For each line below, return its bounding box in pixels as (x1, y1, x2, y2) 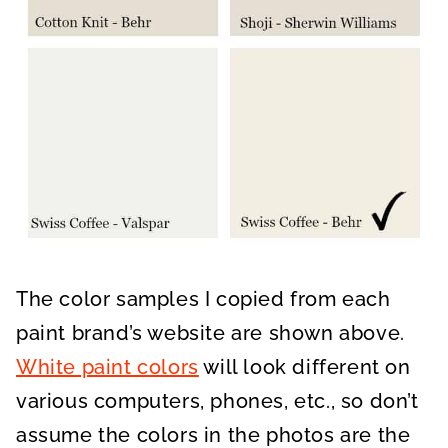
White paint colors (16, 355, 199, 379)
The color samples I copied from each (16, 287, 391, 311)
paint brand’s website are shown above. (16, 321, 405, 345)
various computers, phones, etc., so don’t (16, 389, 419, 413)
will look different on (198, 355, 411, 379)
